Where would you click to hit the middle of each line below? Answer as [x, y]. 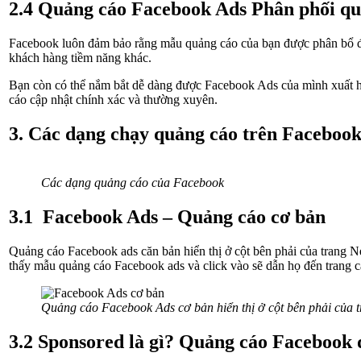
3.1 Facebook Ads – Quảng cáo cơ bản [167, 216]
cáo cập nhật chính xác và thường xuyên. [113, 100]
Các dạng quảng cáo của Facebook [133, 183]
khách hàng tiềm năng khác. [80, 58]
